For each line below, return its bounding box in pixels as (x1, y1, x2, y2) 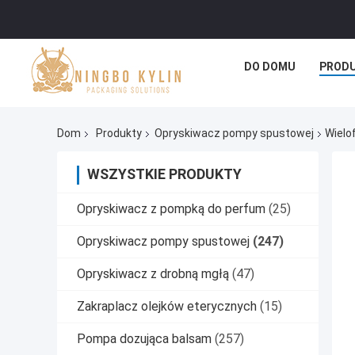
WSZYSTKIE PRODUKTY (87, 166, 242, 183)
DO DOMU (243, 60, 296, 73)
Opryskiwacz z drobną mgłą (77, 266, 229, 282)
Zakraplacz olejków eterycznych (77, 299, 257, 315)
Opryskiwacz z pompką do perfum (77, 201, 265, 217)
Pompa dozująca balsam (77, 331, 212, 347)
